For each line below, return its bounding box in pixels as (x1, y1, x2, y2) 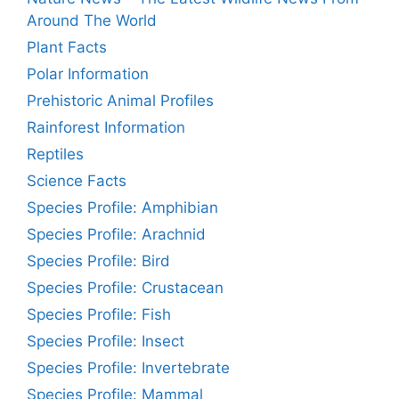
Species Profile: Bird (27, 252, 170, 271)
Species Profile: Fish (27, 305, 171, 324)
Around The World (27, 12, 157, 30)
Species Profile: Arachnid (27, 225, 206, 244)
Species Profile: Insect (27, 332, 184, 351)
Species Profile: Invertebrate (27, 359, 230, 378)
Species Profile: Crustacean (27, 279, 224, 297)
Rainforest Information (27, 118, 185, 137)
